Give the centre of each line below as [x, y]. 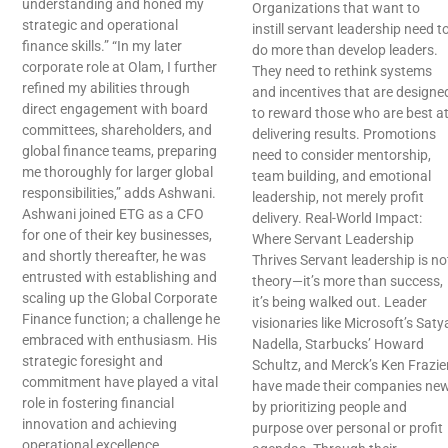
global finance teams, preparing [119, 151]
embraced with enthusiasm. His [119, 340]
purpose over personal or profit [347, 428]
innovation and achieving [99, 424]
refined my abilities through [106, 88]
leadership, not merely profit [338, 197]
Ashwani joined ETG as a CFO [113, 214]
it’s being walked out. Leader [339, 302]
